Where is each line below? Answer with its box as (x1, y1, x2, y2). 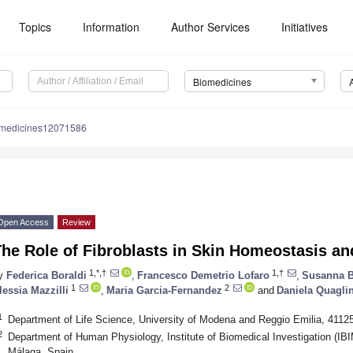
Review (62, 217, 91, 228)
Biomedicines (192, 75, 251, 89)
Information (83, 19, 140, 35)
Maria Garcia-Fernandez (106, 284, 222, 296)
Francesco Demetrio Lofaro (137, 269, 269, 281)
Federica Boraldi (6, 269, 87, 281)
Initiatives (281, 19, 329, 35)
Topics (19, 19, 52, 35)
